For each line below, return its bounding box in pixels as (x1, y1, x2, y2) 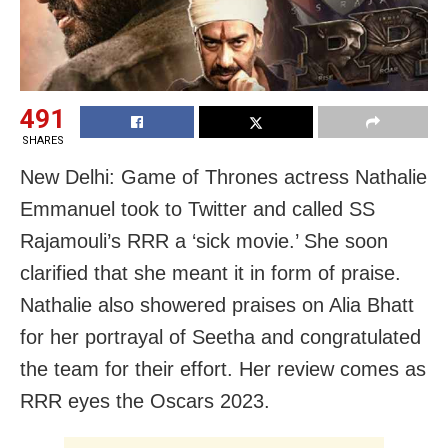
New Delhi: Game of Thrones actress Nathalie (20, 165, 427, 188)
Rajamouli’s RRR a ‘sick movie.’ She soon (20, 229, 388, 252)
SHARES (21, 133, 64, 147)
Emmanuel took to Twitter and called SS (20, 197, 375, 220)
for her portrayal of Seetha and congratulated (20, 325, 421, 348)
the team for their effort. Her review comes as (20, 357, 426, 380)
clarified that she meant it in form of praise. (20, 261, 401, 284)
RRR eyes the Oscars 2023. (20, 389, 270, 412)
